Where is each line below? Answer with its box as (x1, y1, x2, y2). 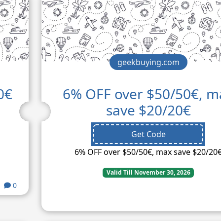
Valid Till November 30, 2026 (106, 168, 190, 177)
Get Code (131, 129, 166, 140)
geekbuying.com (117, 57, 180, 68)
